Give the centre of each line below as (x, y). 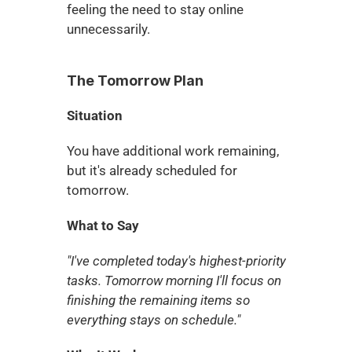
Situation (94, 115)
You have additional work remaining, (172, 151)
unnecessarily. (108, 29)
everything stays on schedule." (153, 320)
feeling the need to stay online (155, 9)
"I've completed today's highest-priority (176, 261)
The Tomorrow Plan (135, 81)
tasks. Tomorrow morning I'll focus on (174, 280)
